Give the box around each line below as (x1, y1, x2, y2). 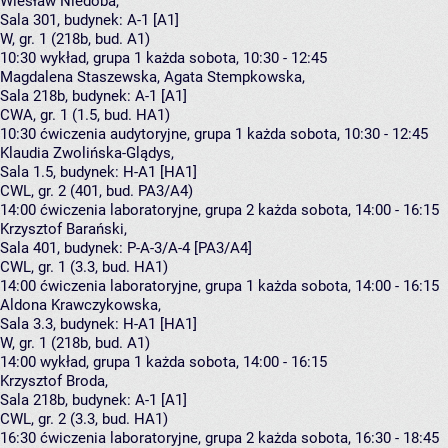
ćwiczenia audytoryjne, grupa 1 (40, 125, 243, 144)
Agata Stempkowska (164, 68, 302, 87)
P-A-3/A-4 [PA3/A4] (127, 239, 252, 258)
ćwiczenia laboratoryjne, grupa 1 (40, 277, 254, 296)
